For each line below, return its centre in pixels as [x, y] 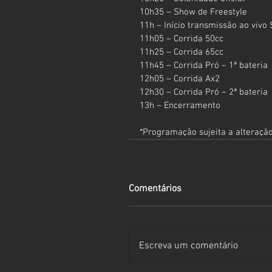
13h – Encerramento [180, 105]
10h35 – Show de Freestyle [193, 12]
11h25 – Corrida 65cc [182, 52]
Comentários [155, 189]
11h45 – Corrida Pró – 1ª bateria [204, 65]
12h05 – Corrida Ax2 [180, 79]
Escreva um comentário [189, 246]
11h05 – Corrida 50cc [182, 39]
